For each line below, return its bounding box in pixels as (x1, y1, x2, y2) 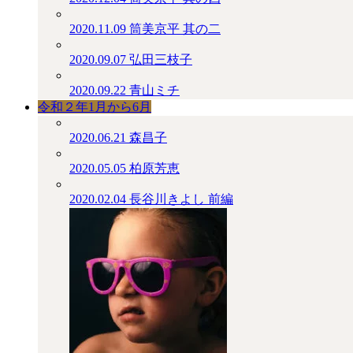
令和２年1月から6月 (38, 100, 151, 113)
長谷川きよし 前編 (129, 192, 233, 206)
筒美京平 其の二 (129, 22, 221, 35)
